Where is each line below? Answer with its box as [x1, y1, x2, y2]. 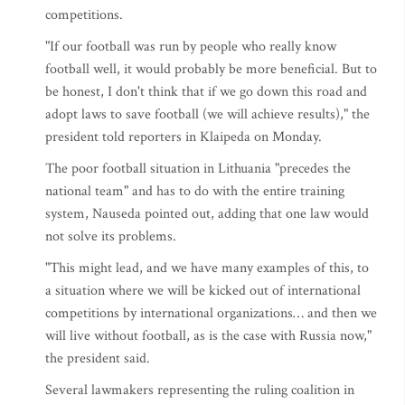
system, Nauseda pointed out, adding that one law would [45, 204, 369, 223]
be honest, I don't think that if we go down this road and [45, 82, 367, 101]
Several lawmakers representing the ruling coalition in [45, 381, 354, 400]
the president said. [45, 349, 150, 368]
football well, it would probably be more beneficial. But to [45, 60, 377, 79]
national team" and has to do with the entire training [45, 182, 344, 201]
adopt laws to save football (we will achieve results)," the [45, 105, 370, 124]
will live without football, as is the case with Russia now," [45, 326, 372, 345]
